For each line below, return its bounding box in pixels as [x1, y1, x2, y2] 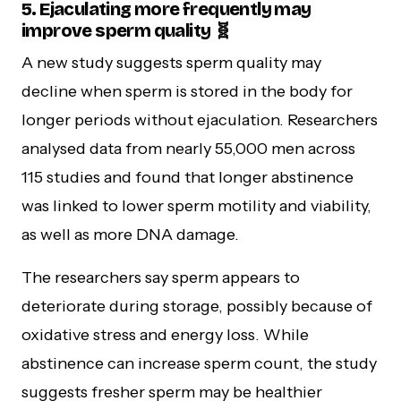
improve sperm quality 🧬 [21, 19, 232, 41]
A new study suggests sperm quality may [21, 52, 321, 73]
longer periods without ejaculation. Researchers [21, 109, 378, 130]
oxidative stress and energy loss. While [21, 324, 309, 345]
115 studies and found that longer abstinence [21, 166, 354, 187]
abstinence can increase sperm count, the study [21, 353, 377, 373]
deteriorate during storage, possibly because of [21, 295, 372, 316]
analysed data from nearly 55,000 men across [21, 138, 355, 158]
